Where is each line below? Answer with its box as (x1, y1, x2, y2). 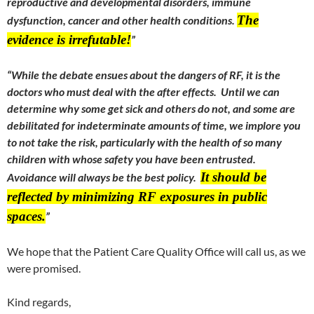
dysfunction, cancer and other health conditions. (7, 13, 237, 27)
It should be (200, 170, 266, 184)
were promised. (7, 261, 81, 275)
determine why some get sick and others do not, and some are (7, 102, 295, 115)
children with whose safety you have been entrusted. (7, 152, 258, 165)
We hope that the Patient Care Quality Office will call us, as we (7, 245, 306, 258)
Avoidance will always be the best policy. (7, 170, 200, 184)
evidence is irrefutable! (7, 32, 131, 47)
